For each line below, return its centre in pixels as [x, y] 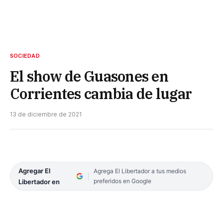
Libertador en [39, 182]
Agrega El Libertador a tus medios [140, 171]
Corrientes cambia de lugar [101, 94]
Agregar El [34, 171]
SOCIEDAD [25, 56]
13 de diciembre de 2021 [46, 114]
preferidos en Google [122, 181]
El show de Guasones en [89, 76]
